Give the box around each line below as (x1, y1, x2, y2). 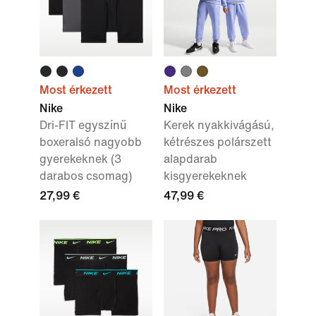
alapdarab (164, 153, 217, 165)
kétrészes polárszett (164, 136, 272, 148)
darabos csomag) (39, 170, 132, 182)
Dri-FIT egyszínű (39, 119, 127, 131)
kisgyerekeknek (164, 170, 247, 182)
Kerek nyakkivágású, (164, 119, 274, 131)
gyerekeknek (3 (39, 153, 121, 165)
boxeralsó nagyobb (39, 136, 142, 148)
